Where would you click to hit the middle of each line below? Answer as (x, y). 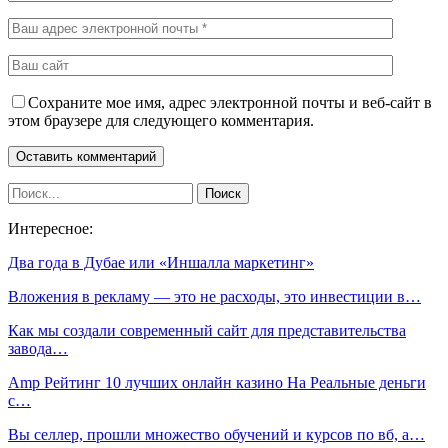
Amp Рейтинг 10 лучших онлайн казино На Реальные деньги (217, 382)
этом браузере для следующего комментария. (161, 120)
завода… (38, 348)
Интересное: (50, 228)
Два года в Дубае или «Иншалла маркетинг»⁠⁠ (161, 262)
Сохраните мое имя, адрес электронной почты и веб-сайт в (230, 102)
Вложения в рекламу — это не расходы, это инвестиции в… (214, 296)
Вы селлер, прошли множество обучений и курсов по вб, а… (216, 434)
